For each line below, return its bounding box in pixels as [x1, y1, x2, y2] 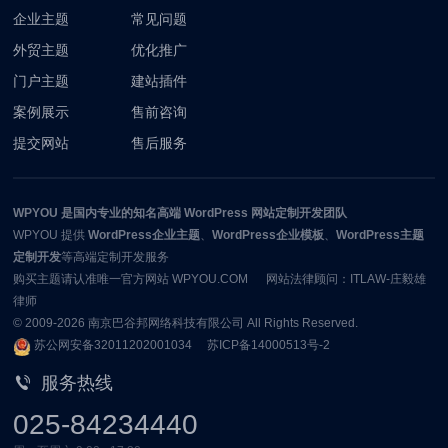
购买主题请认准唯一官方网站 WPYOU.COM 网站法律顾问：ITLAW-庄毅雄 [13, 271, 427, 286]
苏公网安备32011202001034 [34, 337, 193, 352]
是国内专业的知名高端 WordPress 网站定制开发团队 [58, 205, 348, 220]
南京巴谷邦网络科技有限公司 [88, 315, 245, 330]
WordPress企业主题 [88, 227, 201, 242]
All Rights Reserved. [244, 315, 359, 330]
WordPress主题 [336, 227, 425, 242]
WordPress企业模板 [212, 227, 325, 242]
